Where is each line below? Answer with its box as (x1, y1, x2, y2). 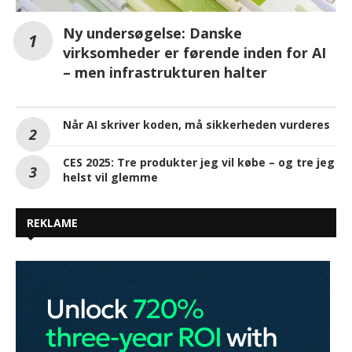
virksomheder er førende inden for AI (63, 42, 326, 62)
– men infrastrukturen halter (63, 62, 267, 82)
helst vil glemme (63, 169, 158, 185)
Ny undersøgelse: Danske (63, 23, 242, 42)
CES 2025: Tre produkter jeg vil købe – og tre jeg (63, 154, 335, 170)
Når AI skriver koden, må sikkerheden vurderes (63, 116, 330, 132)
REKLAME (27, 214, 78, 230)
